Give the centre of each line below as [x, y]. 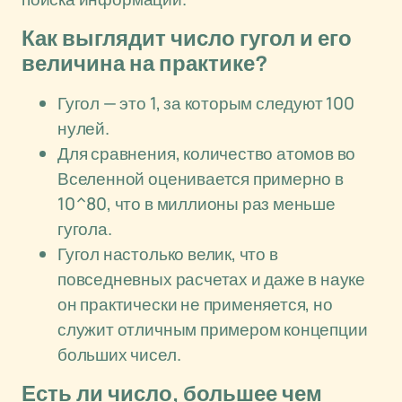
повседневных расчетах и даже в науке [212, 279]
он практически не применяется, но [195, 304]
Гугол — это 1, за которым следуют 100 [206, 103]
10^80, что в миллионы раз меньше [197, 204]
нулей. [83, 128]
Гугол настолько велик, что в [168, 254]
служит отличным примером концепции [213, 329]
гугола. [85, 229]
